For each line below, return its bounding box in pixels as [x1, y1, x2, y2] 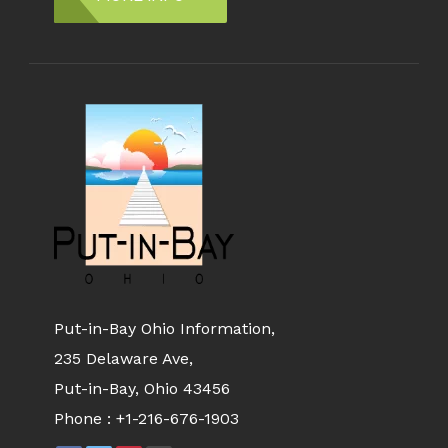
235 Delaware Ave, [53, 349, 193, 369]
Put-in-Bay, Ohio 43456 [53, 379, 230, 399]
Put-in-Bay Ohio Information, [53, 319, 275, 339]
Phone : [53, 409, 116, 429]
